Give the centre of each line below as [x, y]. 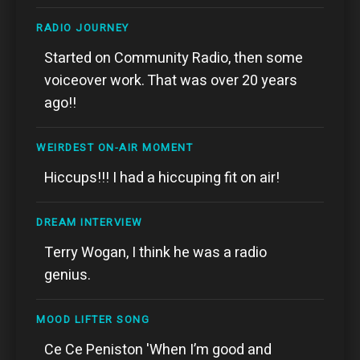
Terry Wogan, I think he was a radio [155, 252]
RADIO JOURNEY [83, 27]
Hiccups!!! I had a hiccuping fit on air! [162, 178]
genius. [67, 275]
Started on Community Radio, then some [174, 58]
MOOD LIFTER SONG [93, 319]
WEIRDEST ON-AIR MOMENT [115, 147]
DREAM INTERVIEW [90, 222]
